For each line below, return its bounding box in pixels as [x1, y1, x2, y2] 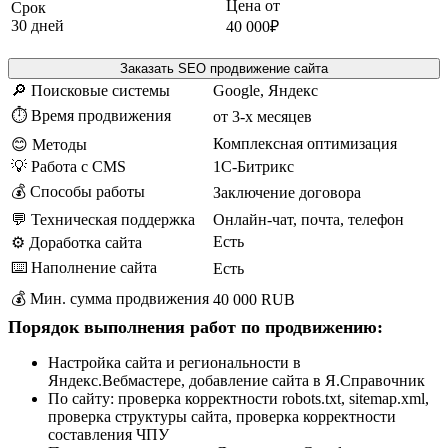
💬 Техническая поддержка [11, 211, 195, 228]
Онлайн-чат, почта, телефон [213, 211, 404, 228]
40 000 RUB [213, 291, 295, 308]
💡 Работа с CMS [11, 158, 126, 175]
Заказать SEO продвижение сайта [120, 61, 328, 76]
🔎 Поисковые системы [11, 82, 170, 99]
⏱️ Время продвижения [11, 107, 171, 124]
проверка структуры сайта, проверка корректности [48, 408, 396, 425]
